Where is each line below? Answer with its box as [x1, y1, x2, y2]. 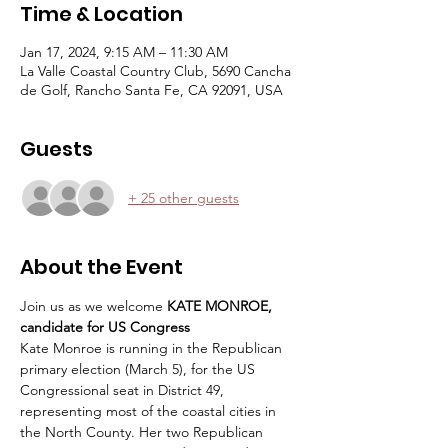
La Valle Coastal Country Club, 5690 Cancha [20, 62, 291, 80]
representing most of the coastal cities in [20, 402, 280, 420]
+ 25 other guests [128, 188, 239, 207]
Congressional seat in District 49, [20, 381, 228, 399]
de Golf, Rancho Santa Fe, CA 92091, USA [20, 81, 283, 99]
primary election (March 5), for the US [20, 360, 259, 378]
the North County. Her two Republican [20, 423, 267, 441]
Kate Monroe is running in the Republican [20, 339, 286, 357]
